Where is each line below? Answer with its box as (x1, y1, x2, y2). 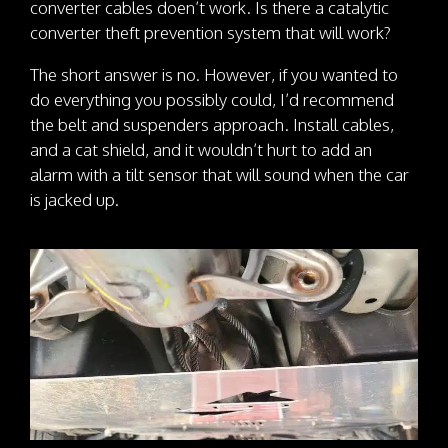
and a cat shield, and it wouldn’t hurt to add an (30, 139, 372, 161)
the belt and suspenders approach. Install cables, (30, 114, 394, 136)
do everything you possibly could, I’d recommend (30, 89, 394, 111)
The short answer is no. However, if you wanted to (30, 64, 398, 86)
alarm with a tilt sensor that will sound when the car (30, 164, 409, 186)
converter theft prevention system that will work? (30, 22, 391, 44)
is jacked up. (30, 189, 119, 211)
